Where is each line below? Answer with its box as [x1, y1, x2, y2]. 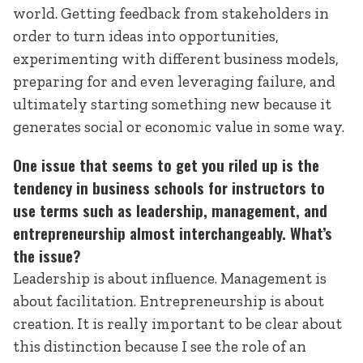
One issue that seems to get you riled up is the [13, 153, 319, 177]
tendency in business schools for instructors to [13, 176, 325, 200]
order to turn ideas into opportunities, [13, 27, 279, 46]
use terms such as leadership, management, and [13, 199, 327, 223]
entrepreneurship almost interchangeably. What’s [13, 221, 332, 246]
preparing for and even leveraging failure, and [13, 72, 335, 92]
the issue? [13, 244, 81, 268]
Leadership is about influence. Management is [13, 269, 327, 288]
